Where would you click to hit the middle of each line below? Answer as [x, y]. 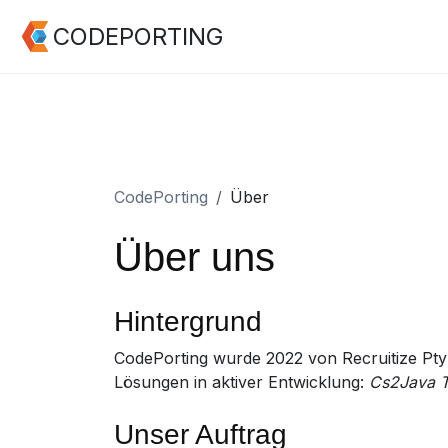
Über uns [194, 257]
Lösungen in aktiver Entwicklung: [241, 382]
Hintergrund [188, 322]
